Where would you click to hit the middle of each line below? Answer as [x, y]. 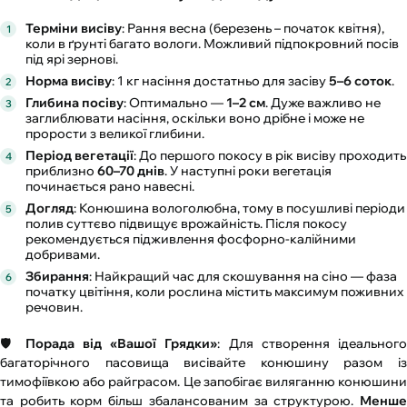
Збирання [57, 277]
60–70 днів [131, 171]
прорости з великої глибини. [115, 134]
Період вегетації [79, 156]
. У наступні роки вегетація [248, 171]
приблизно [61, 171]
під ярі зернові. [72, 60]
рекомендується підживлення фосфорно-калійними [191, 239]
